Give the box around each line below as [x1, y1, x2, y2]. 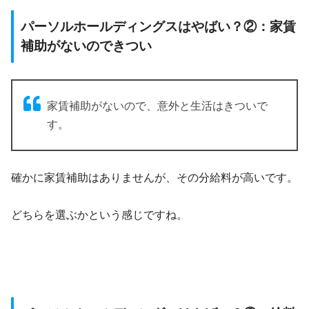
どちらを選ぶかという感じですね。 [11, 209, 188, 221]
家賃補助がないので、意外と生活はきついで [47, 100, 268, 112]
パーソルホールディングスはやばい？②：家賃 [21, 19, 296, 34]
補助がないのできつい [21, 39, 152, 54]
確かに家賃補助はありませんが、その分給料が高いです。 [11, 172, 298, 184]
